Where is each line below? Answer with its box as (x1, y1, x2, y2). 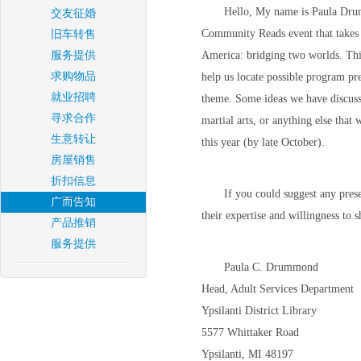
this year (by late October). (201, 136, 325, 148)
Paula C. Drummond (224, 261, 318, 273)
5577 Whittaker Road (201, 326, 299, 338)
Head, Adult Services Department (201, 283, 354, 295)
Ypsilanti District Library (201, 305, 317, 317)
